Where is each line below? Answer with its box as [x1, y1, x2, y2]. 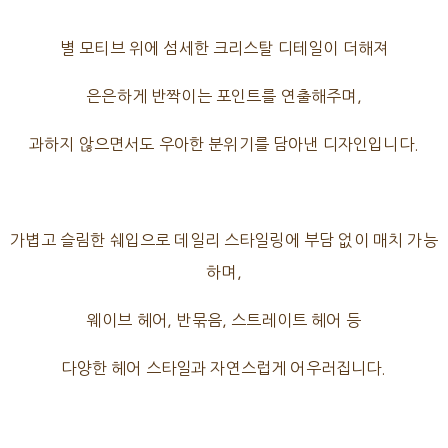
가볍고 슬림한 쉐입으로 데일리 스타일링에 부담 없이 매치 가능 [10, 232, 438, 249]
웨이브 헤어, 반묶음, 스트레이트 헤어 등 [87, 312, 361, 329]
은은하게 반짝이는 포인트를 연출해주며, [86, 88, 362, 105]
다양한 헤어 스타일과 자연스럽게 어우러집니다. [61, 360, 387, 377]
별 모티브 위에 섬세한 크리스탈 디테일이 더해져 [59, 40, 389, 57]
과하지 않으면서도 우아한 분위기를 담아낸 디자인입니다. [29, 136, 419, 153]
